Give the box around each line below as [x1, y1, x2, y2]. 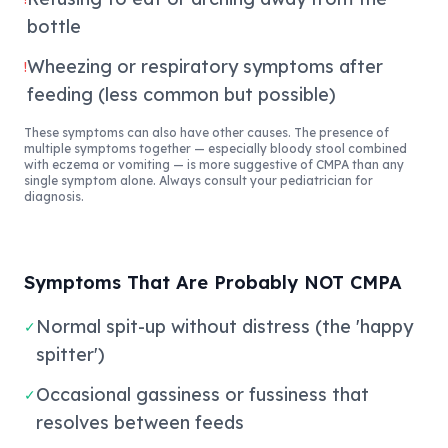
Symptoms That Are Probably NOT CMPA [24, 271, 402, 294]
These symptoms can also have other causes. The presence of [24, 125, 389, 140]
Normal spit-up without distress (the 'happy [36, 315, 413, 338]
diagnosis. [24, 189, 84, 204]
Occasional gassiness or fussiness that [36, 383, 369, 406]
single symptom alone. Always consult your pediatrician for [24, 173, 373, 188]
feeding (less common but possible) [27, 83, 336, 106]
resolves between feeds [36, 411, 244, 434]
